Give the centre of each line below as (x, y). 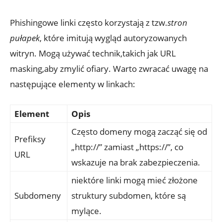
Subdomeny (38, 196)
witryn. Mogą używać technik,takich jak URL (93, 54)
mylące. (86, 211)
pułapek (25, 38)
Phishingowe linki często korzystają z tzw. (89, 23)
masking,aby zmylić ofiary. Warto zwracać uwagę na (109, 69)
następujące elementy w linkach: (73, 84)
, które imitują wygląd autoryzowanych (113, 38)
